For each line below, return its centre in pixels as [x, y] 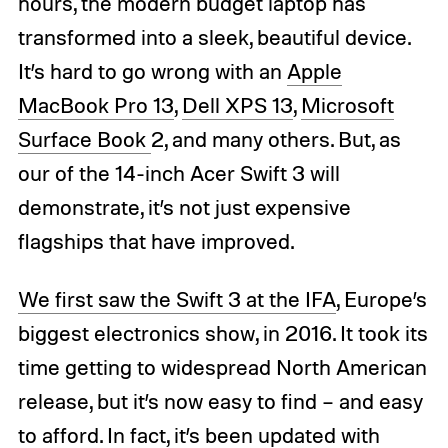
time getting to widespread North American [222, 367]
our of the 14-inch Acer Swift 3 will [178, 173]
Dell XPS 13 [237, 105]
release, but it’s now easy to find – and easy [220, 401]
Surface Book [84, 139]
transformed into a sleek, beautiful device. [213, 37]
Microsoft [347, 105]
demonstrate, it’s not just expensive [184, 207]
